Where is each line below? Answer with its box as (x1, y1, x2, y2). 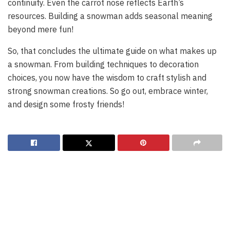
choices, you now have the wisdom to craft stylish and (8, 72, 206, 83)
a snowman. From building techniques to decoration (8, 59, 199, 70)
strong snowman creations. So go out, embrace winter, (8, 86, 208, 97)
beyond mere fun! (8, 24, 73, 35)
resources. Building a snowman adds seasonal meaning (8, 11, 213, 22)
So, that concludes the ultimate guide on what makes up (8, 46, 217, 56)
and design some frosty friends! (8, 99, 124, 110)
